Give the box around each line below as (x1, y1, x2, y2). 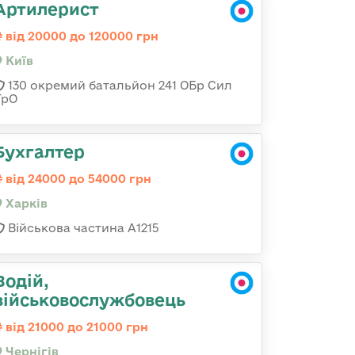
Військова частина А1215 (5, 221, 159, 235)
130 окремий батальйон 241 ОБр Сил (5, 78, 232, 92)
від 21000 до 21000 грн (2, 320, 148, 334)
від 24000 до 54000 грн (2, 172, 151, 185)
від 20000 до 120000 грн (2, 29, 158, 43)
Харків (2, 197, 48, 210)
